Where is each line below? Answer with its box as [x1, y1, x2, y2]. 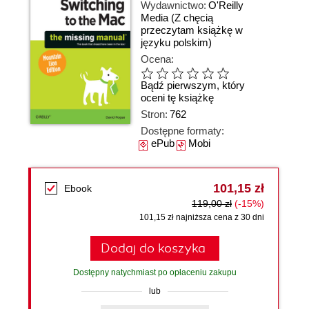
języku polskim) [141, 37, 212, 48]
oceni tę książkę [141, 92, 214, 104]
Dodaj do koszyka [100, 241, 206, 256]
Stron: [141, 108, 168, 120]
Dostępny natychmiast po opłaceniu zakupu [72, 268, 237, 277]
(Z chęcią [171, 12, 213, 23]
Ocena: [141, 53, 174, 65]
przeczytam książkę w [141, 24, 243, 36]
